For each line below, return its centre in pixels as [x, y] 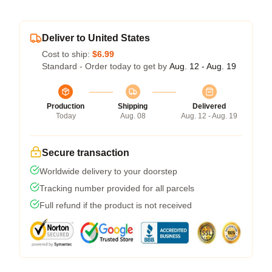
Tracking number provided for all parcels [117, 189]
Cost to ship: [67, 54]
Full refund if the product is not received [116, 206]
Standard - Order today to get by [106, 66]
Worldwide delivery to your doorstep [108, 172]
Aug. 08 [133, 116]
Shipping [133, 107]
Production [66, 107]
